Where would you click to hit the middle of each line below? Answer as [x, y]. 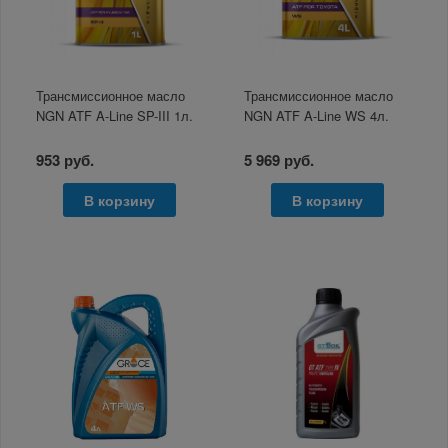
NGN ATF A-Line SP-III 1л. [115, 116]
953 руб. [65, 160]
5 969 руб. [279, 160]
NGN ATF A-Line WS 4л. [317, 116]
